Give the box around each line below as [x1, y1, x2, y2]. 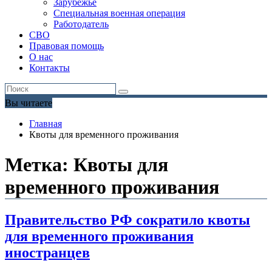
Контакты [29, 63, 70, 73]
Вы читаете [5, 98, 52, 109]
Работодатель [53, 19, 109, 30]
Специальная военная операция [53, 8, 185, 19]
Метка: [5, 153, 73, 175]
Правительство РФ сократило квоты [5, 212, 250, 228]
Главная [29, 118, 62, 129]
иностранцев [5, 245, 90, 261]
